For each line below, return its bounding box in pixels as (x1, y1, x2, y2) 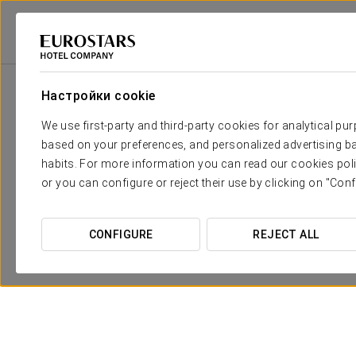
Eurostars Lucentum (254, 51, 344, 63)
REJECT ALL (253, 228, 319, 241)
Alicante (201, 51, 237, 63)
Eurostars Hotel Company (12, 51, 126, 63)
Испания (143, 51, 184, 63)
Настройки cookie (41, 88, 156, 103)
